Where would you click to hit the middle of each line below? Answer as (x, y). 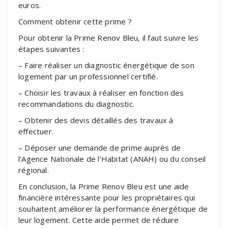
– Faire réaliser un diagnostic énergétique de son (106, 65)
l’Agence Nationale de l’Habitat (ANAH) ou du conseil (112, 159)
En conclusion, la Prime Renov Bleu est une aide (104, 186)
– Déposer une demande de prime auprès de (100, 147)
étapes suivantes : (51, 49)
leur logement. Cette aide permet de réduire (99, 220)
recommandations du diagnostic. (76, 104)
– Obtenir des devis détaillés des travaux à (96, 120)
